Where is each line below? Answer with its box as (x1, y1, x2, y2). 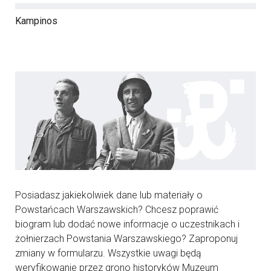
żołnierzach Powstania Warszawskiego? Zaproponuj (15, 232, 238, 244)
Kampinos (15, 15, 57, 27)
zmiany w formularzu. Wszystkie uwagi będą (15, 247, 201, 259)
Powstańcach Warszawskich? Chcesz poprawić (15, 203, 218, 215)
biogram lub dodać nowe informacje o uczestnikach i (15, 218, 240, 230)
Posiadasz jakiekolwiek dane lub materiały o (15, 189, 203, 201)
